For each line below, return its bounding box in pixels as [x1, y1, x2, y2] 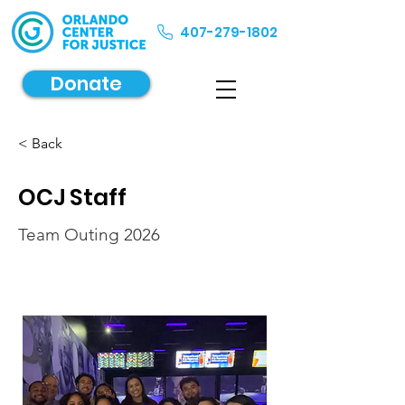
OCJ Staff [18, 182, 127, 213]
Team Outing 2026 [18, 224, 160, 245]
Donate [51, 71, 122, 97]
